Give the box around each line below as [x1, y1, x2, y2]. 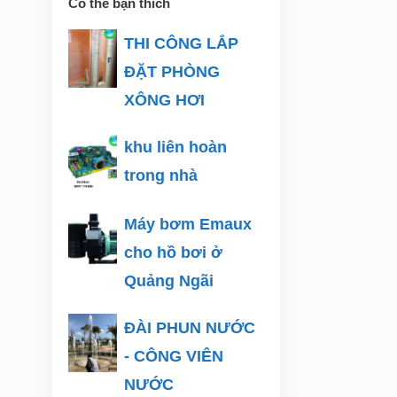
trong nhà [124, 167, 198, 184]
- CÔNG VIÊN [124, 346, 224, 365]
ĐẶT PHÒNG [124, 63, 221, 81]
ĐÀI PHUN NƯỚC [124, 318, 256, 337]
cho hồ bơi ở [124, 243, 223, 261]
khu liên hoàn [124, 138, 228, 156]
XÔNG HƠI [124, 91, 206, 109]
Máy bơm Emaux [124, 214, 253, 233]
